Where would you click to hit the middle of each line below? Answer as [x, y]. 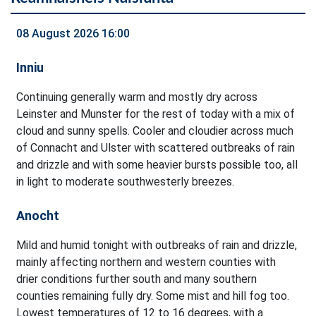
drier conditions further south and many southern [136, 279]
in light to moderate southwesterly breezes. [125, 182]
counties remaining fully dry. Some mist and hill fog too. [153, 296]
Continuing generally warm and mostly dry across [137, 97]
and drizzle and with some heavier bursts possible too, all [157, 165]
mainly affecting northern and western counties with [146, 262]
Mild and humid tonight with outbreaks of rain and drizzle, [157, 245]
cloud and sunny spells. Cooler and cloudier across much [155, 131]
